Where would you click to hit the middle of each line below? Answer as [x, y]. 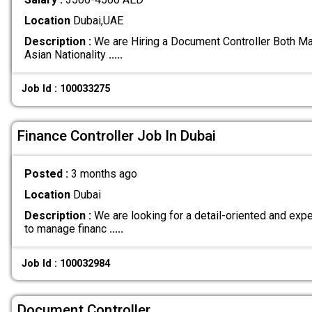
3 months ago [104, 174]
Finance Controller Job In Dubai [117, 135]
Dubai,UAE [96, 20]
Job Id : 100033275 [66, 89]
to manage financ [67, 229]
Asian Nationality [66, 54]
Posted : [47, 174]
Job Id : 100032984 [66, 263]
